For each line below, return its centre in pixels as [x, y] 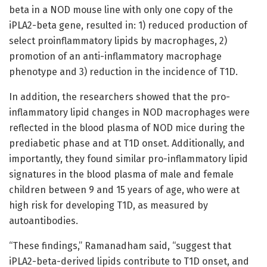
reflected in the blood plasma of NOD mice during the [127, 128]
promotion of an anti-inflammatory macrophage [115, 57]
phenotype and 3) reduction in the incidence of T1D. [123, 72]
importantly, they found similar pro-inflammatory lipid [128, 159]
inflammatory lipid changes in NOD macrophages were [129, 113]
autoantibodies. [44, 221]
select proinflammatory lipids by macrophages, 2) [118, 41]
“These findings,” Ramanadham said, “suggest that [120, 246]
